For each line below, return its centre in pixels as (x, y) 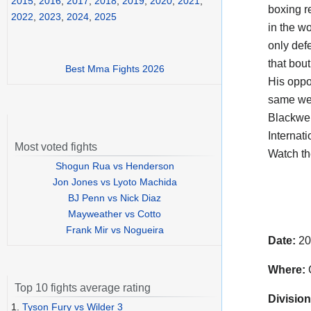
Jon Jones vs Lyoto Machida (115, 182)
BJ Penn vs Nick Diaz (115, 198)
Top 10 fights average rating (83, 288)
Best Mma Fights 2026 (115, 69)
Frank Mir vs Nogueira (115, 230)
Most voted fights (56, 147)
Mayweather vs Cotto (115, 214)
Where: (287, 269)
